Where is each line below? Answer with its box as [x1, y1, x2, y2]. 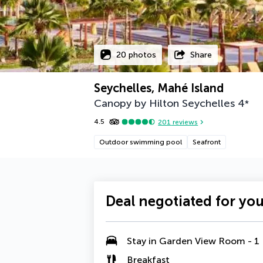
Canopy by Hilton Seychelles [94, 97, 235, 110]
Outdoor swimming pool [99, 138, 182, 146]
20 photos [116, 49, 156, 60]
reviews [171, 117, 198, 126]
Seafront [193, 138, 221, 146]
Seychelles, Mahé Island [94, 81, 224, 95]
